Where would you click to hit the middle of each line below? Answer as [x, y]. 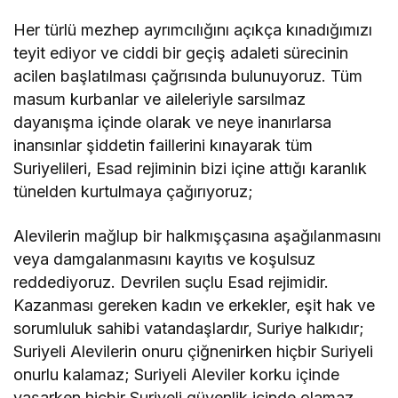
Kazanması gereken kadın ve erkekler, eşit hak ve [195, 305]
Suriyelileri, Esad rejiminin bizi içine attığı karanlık [191, 168]
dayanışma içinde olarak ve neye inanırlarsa [173, 122]
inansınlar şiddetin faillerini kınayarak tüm [163, 145]
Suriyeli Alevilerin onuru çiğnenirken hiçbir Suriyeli [194, 351]
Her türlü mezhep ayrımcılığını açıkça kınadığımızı [193, 29]
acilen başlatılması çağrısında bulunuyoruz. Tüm [188, 76]
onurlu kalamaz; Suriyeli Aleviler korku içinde [177, 374]
